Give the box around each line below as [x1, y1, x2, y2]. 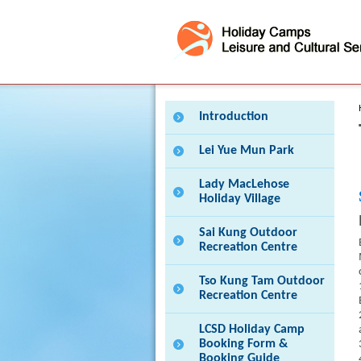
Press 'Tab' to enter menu [164, 100, 309, 114]
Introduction [198, 110, 268, 123]
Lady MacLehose [198, 178, 289, 191]
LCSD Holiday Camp [198, 323, 305, 336]
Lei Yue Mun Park [198, 144, 294, 157]
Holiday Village [198, 193, 280, 205]
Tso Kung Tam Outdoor [198, 275, 325, 288]
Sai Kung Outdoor [198, 226, 297, 239]
